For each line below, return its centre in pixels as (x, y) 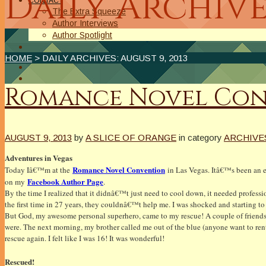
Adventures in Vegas (39, 157)
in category (200, 137)
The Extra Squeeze (89, 11)
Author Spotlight (82, 35)
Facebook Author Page (65, 181)
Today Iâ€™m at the (39, 170)
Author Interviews (85, 23)
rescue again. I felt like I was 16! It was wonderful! (85, 238)
